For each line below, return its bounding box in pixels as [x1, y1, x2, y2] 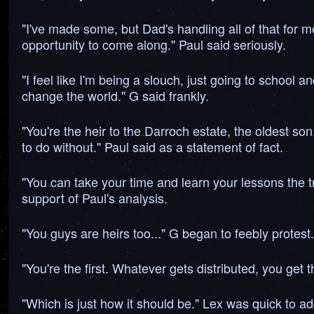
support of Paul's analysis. [22, 189, 168, 207]
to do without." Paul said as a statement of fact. [22, 137, 283, 156]
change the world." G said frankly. [22, 86, 209, 104]
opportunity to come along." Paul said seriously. [22, 35, 286, 53]
